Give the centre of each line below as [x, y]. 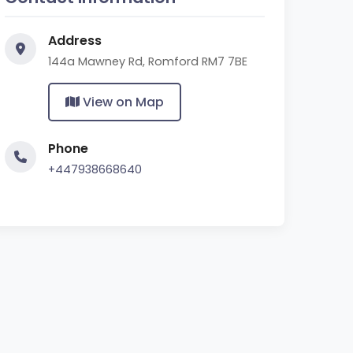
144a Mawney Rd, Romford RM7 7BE [148, 61]
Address [75, 41]
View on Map [122, 102]
